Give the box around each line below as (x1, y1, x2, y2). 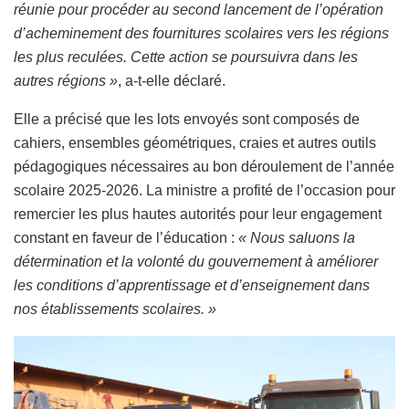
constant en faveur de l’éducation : (14, 229, 238, 246)
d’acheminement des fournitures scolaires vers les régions (14, 25, 389, 41)
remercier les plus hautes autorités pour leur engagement (14, 205, 382, 222)
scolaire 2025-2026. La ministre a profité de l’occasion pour (14, 182, 395, 198)
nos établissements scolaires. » (14, 300, 216, 317)
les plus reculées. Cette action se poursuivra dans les (14, 48, 358, 65)
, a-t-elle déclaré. (118, 72, 225, 89)
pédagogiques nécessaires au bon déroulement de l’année (14, 158, 394, 174)
